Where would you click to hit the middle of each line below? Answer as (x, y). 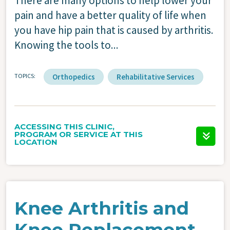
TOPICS (24, 75)
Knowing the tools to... (66, 45)
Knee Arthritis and (102, 208)
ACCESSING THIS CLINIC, (64, 126)
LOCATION (36, 142)
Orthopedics (74, 76)
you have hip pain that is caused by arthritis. (114, 30)
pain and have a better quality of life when (110, 15)
